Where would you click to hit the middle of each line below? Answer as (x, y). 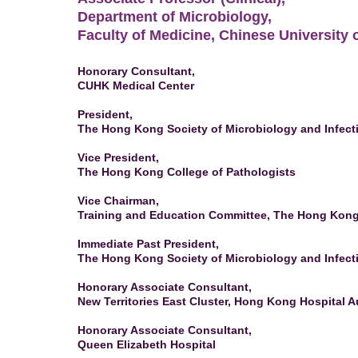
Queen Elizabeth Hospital (147, 344)
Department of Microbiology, (175, 16)
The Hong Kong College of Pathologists (187, 171)
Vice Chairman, (118, 200)
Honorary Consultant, (136, 71)
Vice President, (118, 157)
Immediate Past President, (148, 243)
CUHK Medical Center (136, 85)
